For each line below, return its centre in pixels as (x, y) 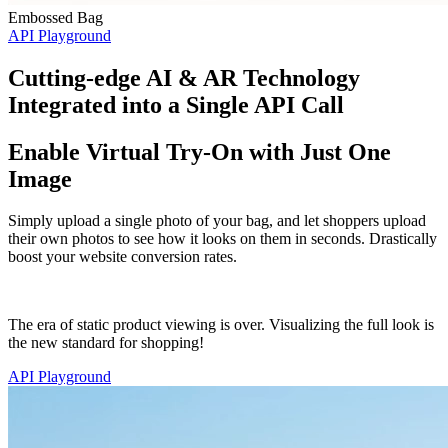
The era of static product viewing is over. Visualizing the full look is (221, 325)
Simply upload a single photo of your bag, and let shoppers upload (217, 221)
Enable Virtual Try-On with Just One (199, 151)
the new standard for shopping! (106, 343)
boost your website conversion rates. (122, 257)
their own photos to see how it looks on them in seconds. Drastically (222, 239)
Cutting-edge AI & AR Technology (184, 77)
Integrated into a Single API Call (176, 104)
